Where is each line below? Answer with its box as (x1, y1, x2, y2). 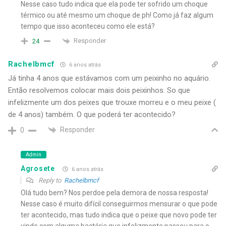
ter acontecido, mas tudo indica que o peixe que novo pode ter (21, 210, 217, 219)
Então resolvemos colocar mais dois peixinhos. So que (8, 85, 190, 95)
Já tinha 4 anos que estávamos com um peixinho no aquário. (8, 73, 210, 83)
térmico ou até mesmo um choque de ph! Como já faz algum (21, 11, 213, 20)
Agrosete (21, 164, 55, 173)
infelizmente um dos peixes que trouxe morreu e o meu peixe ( (8, 97, 216, 107)
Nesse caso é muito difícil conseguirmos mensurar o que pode (21, 199, 217, 208)
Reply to (37, 176, 64, 184)
